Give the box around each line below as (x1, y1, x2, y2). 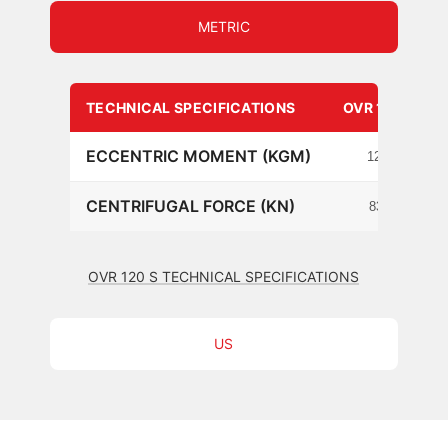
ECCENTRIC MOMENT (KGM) (86, 145, 311, 166)
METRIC (197, 17, 250, 35)
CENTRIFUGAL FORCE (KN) (86, 195, 295, 216)
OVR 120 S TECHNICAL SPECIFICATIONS (88, 267, 360, 285)
